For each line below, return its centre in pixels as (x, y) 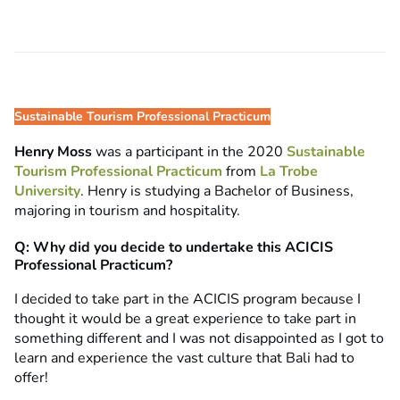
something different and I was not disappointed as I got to (199, 339)
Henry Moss (53, 152)
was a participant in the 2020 (189, 152)
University (47, 192)
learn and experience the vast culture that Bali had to (184, 358)
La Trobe (289, 172)
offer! (31, 378)
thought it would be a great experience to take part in (185, 319)
